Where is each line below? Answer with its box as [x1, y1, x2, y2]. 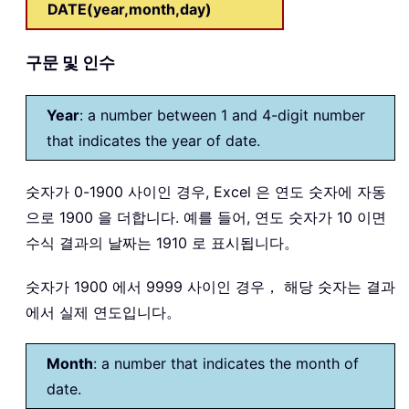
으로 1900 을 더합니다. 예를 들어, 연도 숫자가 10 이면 [26, 207, 386, 226]
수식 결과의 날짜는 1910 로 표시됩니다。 [26, 233, 299, 252]
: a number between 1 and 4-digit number [79, 105, 365, 124]
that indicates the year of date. [47, 131, 260, 150]
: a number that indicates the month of [93, 353, 359, 372]
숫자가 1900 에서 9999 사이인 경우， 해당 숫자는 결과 [26, 277, 395, 296]
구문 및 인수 [26, 52, 115, 72]
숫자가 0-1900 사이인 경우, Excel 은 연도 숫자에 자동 [26, 182, 386, 201]
